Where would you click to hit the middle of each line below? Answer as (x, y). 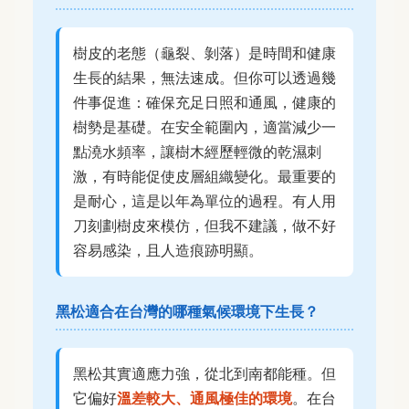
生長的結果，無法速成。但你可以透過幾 (204, 77)
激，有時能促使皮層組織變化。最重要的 (204, 176)
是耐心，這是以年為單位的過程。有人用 (204, 200)
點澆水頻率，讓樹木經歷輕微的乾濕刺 (197, 151)
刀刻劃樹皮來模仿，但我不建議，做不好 (204, 225)
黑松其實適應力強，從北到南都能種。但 (204, 374)
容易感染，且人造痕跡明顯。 (168, 250)
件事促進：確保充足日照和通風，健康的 (204, 102)
